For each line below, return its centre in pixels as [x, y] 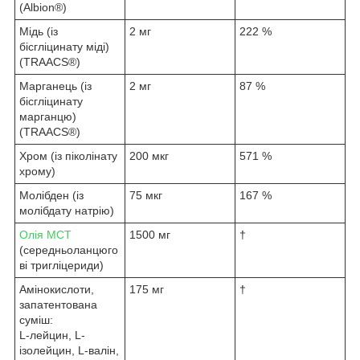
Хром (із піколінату [68, 155]
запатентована [58, 304]
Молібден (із [51, 195]
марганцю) [48, 116]
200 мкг [149, 155]
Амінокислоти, [57, 289]
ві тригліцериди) [61, 265]
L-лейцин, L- [52, 335]
